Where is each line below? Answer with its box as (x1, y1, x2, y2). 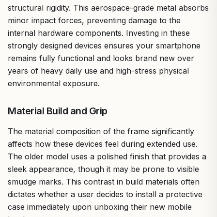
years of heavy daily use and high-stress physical (8, 65, 189, 76)
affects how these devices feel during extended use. (8, 139, 198, 149)
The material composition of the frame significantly (8, 126, 194, 136)
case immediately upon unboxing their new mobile (8, 201, 192, 212)
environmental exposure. (8, 78, 100, 88)
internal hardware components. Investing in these (8, 28, 190, 38)
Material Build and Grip (8, 105, 108, 117)
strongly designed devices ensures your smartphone (8, 40, 201, 50)
